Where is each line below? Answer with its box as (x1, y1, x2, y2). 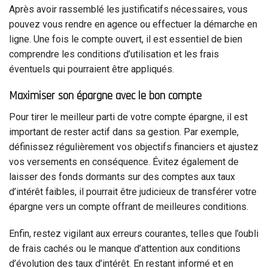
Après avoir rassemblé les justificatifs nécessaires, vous (9, 4, 248, 16)
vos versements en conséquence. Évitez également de (9, 156, 239, 167)
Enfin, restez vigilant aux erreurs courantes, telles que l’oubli (9, 228, 258, 240)
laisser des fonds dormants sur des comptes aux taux (9, 170, 235, 182)
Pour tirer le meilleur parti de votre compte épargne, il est (9, 111, 248, 123)
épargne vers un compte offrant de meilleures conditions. (9, 200, 248, 212)
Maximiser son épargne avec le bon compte (9, 88, 202, 103)
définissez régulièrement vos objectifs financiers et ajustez (9, 141, 258, 153)
